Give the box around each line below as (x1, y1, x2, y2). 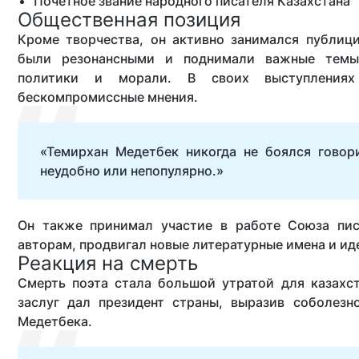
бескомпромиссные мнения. (18, 89, 198, 105)
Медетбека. (18, 313, 92, 329)
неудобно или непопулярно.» (40, 163, 224, 179)
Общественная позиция (18, 8, 240, 31)
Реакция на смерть (18, 252, 198, 275)
